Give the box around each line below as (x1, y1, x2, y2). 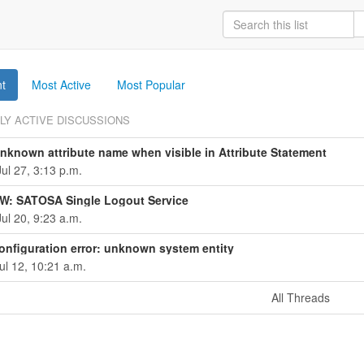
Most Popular (116, 76, 185, 93)
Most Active (31, 76, 91, 93)
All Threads (271, 288, 331, 305)
